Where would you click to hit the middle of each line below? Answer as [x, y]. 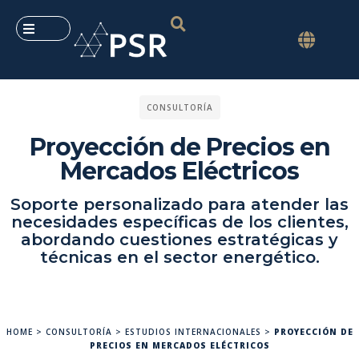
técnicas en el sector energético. [179, 258]
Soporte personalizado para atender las [179, 205]
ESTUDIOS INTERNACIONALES [193, 331]
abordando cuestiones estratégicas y [179, 240]
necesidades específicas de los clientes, [179, 222]
